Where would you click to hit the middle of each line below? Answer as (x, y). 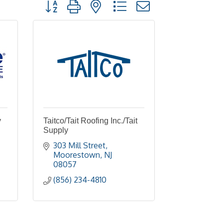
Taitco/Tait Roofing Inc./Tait (90, 119)
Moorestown (77, 153)
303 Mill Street (79, 144)
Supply (56, 129)
